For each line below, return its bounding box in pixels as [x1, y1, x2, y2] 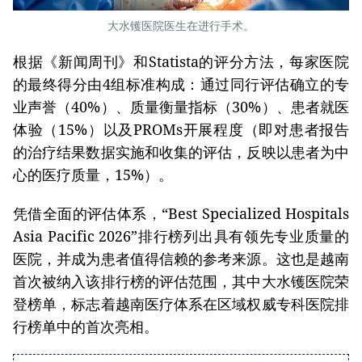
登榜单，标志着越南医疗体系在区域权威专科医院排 [13, 294, 349, 314]
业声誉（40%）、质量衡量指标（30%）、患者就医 [13, 97, 349, 117]
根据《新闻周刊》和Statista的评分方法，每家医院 [13, 52, 349, 72]
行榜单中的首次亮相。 [13, 317, 158, 337]
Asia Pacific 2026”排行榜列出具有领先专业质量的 [13, 226, 349, 246]
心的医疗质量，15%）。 [13, 165, 173, 185]
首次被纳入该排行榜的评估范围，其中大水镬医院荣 [13, 271, 349, 292]
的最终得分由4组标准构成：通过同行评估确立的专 [13, 74, 349, 95]
